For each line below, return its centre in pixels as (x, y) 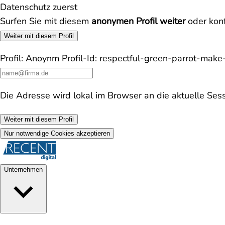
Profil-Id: (79, 58)
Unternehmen (23, 170)
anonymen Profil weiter (138, 21)
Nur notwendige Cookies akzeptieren (57, 133)
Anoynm (42, 58)
